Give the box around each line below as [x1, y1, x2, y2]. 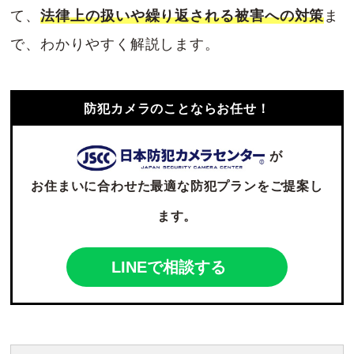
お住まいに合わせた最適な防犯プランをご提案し [31, 179, 323, 194]
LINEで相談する [111, 258, 227, 276]
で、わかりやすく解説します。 [10, 36, 220, 53]
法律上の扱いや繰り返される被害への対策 [40, 8, 325, 24]
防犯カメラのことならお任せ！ [84, 102, 270, 116]
